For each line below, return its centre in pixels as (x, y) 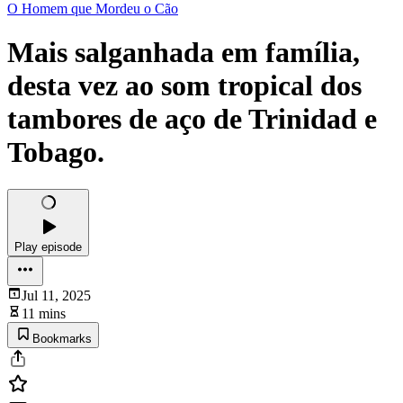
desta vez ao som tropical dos (184, 86)
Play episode (48, 246)
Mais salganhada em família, (184, 53)
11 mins (44, 313)
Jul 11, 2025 (56, 295)
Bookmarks (62, 338)
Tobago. (56, 152)
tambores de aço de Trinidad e (192, 119)
